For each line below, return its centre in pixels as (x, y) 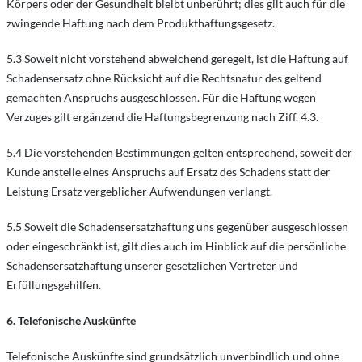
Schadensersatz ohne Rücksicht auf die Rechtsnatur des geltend (164, 78)
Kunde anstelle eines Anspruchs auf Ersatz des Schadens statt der (168, 172)
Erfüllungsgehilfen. (54, 285)
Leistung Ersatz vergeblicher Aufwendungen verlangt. (139, 191)
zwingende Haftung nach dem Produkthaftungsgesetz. (141, 23)
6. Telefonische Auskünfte (71, 320)
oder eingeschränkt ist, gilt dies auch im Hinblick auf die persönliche (176, 246)
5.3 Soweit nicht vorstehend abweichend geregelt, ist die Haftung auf (177, 59)
